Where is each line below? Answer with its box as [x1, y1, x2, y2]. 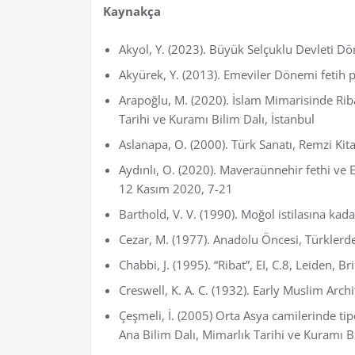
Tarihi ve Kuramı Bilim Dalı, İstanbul [119, 110, 315, 127]
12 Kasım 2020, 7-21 [119, 180, 233, 197]
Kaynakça [103, 2, 161, 19]
